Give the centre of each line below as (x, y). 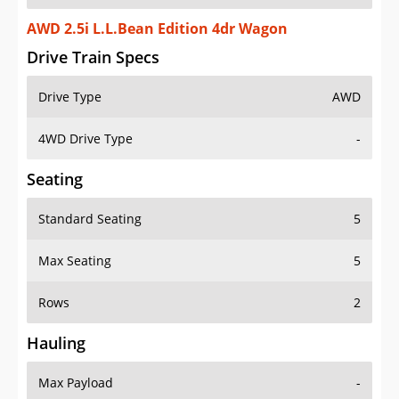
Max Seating (75, 261)
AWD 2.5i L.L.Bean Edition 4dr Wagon (157, 29)
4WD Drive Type (85, 139)
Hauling (56, 343)
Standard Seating (90, 219)
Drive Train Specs (93, 57)
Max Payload (76, 383)
